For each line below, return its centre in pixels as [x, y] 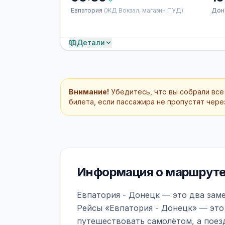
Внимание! [89, 92]
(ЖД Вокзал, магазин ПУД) [144, 10]
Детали [91, 42]
